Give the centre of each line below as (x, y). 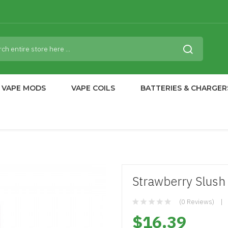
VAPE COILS (93, 88)
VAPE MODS (24, 88)
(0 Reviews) (197, 202)
